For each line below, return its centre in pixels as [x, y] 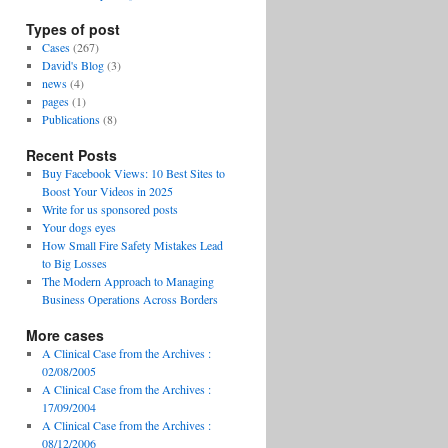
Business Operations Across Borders [129, 299]
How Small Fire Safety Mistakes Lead [132, 245]
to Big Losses [74, 263]
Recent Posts [71, 155]
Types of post [73, 29]
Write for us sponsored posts [109, 209]
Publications [70, 119]
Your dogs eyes [78, 227]
